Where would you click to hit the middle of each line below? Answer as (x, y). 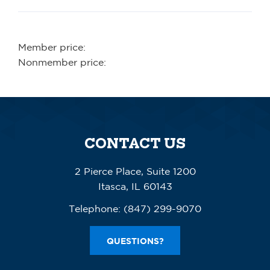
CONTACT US (135, 143)
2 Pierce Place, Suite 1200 (135, 171)
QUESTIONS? (135, 241)
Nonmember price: (62, 62)
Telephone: (95, 208)
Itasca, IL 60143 (135, 186)
